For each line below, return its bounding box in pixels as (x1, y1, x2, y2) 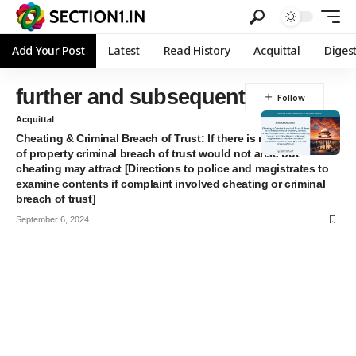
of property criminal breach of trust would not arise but (16, 147, 300, 160)
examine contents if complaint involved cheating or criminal (16, 177, 326, 190)
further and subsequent (16, 84, 246, 109)
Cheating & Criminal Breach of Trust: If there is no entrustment (16, 132, 338, 145)
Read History (163, 43, 230, 58)
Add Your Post (12, 43, 85, 58)
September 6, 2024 (16, 215, 89, 224)
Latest (108, 43, 140, 58)
